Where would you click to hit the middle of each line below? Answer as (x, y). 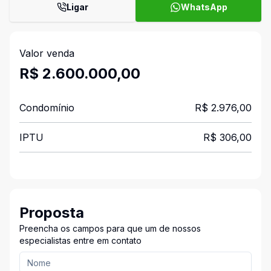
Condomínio (47, 108)
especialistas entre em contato (80, 240)
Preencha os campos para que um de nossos (110, 228)
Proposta (52, 213)
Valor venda (47, 53)
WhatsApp (204, 7)
